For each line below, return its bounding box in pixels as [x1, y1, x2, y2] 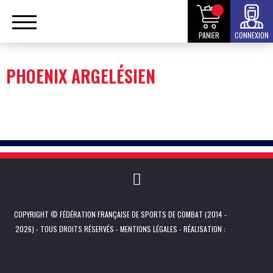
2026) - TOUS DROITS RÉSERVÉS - [15, 224, 120, 234]
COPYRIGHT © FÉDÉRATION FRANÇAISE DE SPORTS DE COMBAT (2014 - [14, 209, 227, 219]
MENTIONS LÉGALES [120, 224, 177, 234]
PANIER [199, 30, 219, 40]
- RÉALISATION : [177, 224, 225, 234]
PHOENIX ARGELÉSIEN [6, 63, 155, 88]
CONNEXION [235, 30, 269, 40]
